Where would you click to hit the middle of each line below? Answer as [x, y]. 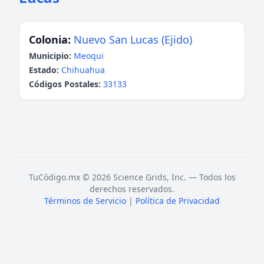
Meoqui [89, 56]
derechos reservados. [132, 189]
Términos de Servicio [85, 201]
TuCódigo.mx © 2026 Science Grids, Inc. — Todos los [132, 177]
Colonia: [50, 39]
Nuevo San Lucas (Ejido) [133, 39]
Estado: [44, 70]
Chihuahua [83, 70]
